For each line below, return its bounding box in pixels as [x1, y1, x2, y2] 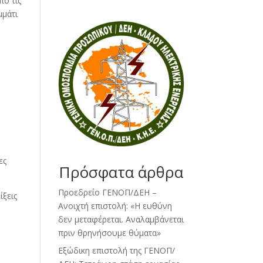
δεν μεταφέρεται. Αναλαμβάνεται [58, 214, 184, 225]
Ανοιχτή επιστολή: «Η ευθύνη [58, 200, 172, 212]
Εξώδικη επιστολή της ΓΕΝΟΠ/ [58, 245, 175, 257]
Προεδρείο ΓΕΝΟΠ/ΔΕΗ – [58, 187, 157, 198]
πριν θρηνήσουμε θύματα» [58, 227, 161, 239]
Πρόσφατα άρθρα [59, 161, 184, 183]
